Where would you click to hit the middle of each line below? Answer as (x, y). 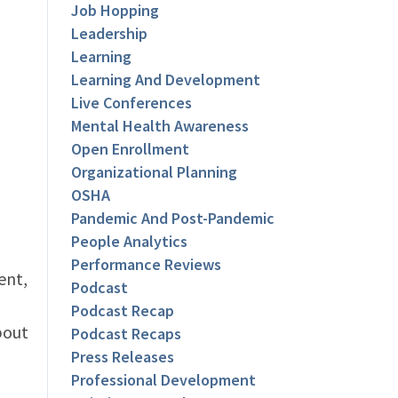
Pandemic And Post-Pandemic (173, 219)
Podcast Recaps (127, 334)
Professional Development (164, 380)
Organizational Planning (155, 172)
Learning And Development (166, 80)
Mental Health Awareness (160, 126)
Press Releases (123, 357)
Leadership (110, 34)
